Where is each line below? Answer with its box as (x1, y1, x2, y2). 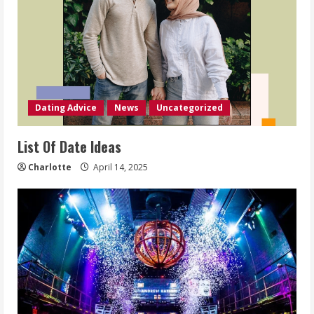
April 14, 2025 (91, 161, 148, 173)
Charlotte (28, 161, 71, 173)
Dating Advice (35, 102, 97, 114)
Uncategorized (156, 102, 223, 114)
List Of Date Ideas (18, 136, 121, 157)
